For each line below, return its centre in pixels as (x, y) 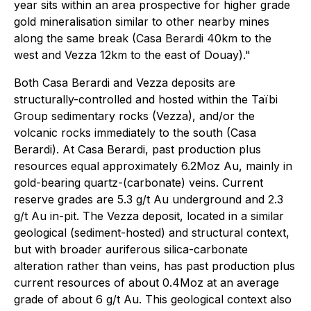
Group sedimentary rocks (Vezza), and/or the (134, 116)
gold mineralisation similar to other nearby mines (142, 22)
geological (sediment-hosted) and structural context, (152, 233)
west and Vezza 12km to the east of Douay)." (132, 55)
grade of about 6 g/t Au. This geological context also (153, 299)
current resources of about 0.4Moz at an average (146, 283)
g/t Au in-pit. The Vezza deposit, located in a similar (149, 216)
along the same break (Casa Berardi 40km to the (143, 38)
